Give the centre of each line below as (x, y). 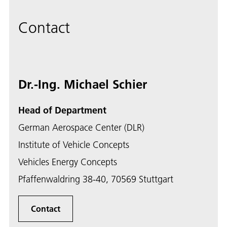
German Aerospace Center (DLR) (81, 128)
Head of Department (62, 110)
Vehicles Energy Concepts (68, 162)
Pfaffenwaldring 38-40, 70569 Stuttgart (96, 179)
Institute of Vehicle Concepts (74, 145)
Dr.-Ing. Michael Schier (83, 84)
